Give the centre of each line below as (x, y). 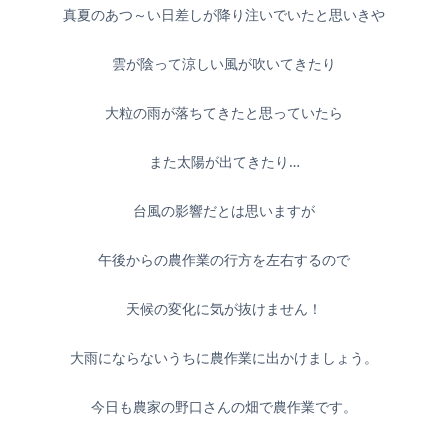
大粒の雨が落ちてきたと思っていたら (224, 112)
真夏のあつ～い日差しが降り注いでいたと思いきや (224, 14)
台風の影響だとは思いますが (224, 210)
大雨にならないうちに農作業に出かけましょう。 (224, 357)
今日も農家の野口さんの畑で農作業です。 (224, 406)
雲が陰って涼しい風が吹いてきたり (224, 63)
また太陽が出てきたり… (224, 161)
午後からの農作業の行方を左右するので (224, 259)
